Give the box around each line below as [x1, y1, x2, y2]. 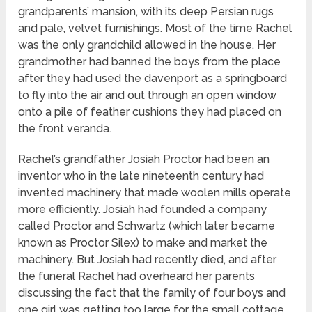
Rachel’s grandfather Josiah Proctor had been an [18, 153, 270, 166]
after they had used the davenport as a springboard [18, 72, 288, 86]
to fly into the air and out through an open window [18, 88, 277, 102]
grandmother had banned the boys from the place [18, 55, 281, 69]
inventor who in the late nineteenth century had [18, 169, 265, 183]
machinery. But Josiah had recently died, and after [18, 253, 277, 267]
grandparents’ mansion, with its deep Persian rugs [18, 5, 274, 19]
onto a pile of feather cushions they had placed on [18, 105, 282, 119]
